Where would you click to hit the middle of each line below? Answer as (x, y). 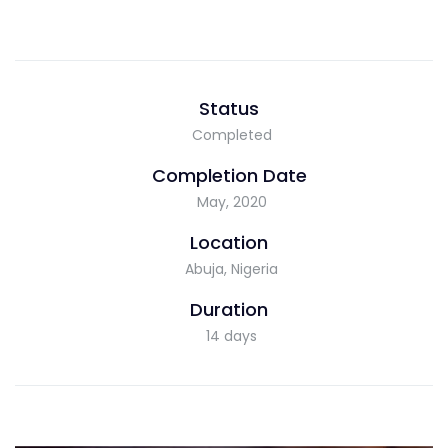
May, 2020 (231, 201)
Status (229, 108)
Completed (231, 134)
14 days (231, 335)
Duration (229, 309)
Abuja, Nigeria (231, 268)
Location (229, 242)
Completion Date (229, 175)
